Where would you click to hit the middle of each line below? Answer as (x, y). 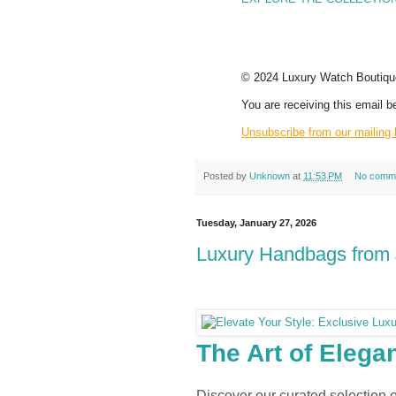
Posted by (226, 175)
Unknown (270, 175)
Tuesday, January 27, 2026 (256, 223)
